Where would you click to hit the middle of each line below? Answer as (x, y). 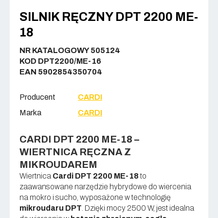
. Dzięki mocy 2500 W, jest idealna (138, 208)
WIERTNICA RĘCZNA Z (75, 152)
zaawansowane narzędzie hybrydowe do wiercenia (105, 187)
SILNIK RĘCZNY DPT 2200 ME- (109, 17)
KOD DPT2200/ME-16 (60, 61)
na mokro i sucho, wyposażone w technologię (95, 197)
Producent (37, 97)
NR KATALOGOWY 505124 (70, 50)
